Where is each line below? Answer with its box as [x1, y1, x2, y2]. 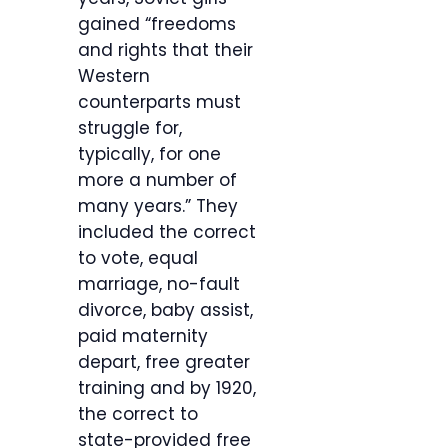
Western [78, 64, 150, 89]
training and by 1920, [78, 376, 256, 401]
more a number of [78, 168, 237, 193]
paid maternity [78, 324, 208, 349]
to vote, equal [78, 246, 198, 271]
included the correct [78, 220, 256, 245]
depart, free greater [78, 350, 250, 375]
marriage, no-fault [78, 272, 240, 297]
